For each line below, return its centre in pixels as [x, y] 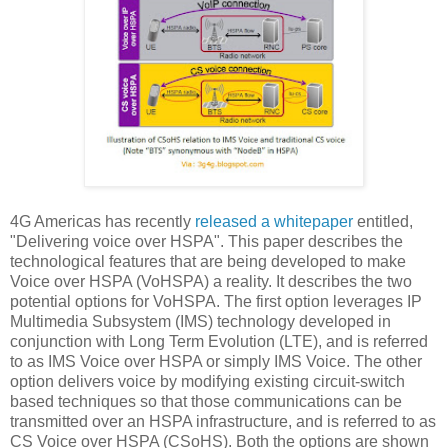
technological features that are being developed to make [208, 261]
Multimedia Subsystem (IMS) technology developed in [200, 321]
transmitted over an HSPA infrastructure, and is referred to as [223, 421]
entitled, [383, 221]
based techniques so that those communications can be [206, 401]
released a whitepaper [274, 221]
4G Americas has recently [102, 221]
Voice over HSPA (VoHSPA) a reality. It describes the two [211, 281]
